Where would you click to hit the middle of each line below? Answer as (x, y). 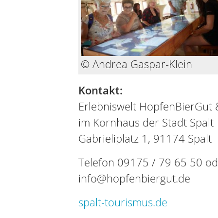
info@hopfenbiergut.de (134, 178)
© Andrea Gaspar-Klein (136, 64)
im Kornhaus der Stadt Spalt (146, 122)
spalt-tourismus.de (123, 202)
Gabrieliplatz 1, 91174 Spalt (145, 138)
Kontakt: (100, 90)
